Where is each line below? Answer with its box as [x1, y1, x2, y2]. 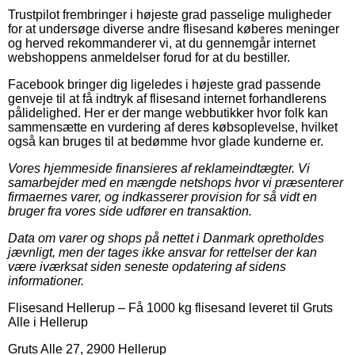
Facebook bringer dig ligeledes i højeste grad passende [8, 78, 321, 92]
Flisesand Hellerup [8, 301, 115, 315]
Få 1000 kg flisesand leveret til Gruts [128, 301, 333, 315]
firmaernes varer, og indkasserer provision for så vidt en [8, 190, 317, 204]
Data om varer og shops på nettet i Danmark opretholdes [8, 231, 324, 246]
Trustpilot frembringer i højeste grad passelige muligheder [8, 8, 331, 22]
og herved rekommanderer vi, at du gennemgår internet [8, 36, 315, 51]
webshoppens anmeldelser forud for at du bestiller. [8, 51, 290, 65]
